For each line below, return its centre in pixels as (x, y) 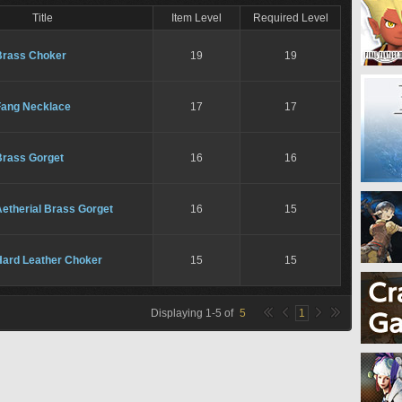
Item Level (197, 18)
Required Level (290, 18)
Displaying (178, 313)
